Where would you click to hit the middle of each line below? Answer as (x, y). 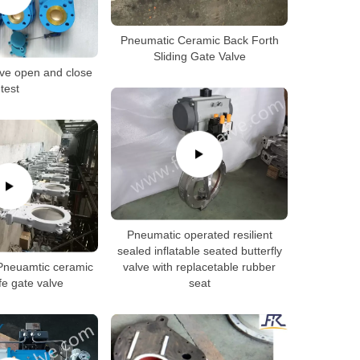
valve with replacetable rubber (199, 266)
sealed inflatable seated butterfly (199, 250)
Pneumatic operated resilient (199, 234)
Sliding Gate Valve (199, 56)
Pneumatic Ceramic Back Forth (199, 40)
